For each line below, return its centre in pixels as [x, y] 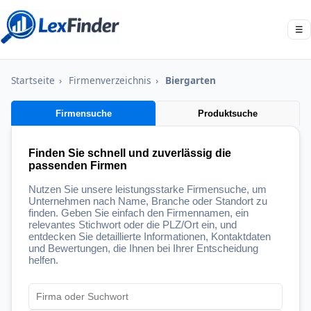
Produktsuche [228, 114]
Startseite [33, 80]
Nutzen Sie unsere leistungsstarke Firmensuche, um [148, 189]
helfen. [43, 260]
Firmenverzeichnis [110, 80]
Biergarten [191, 80]
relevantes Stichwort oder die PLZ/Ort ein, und [133, 225]
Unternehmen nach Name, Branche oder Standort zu [148, 201]
